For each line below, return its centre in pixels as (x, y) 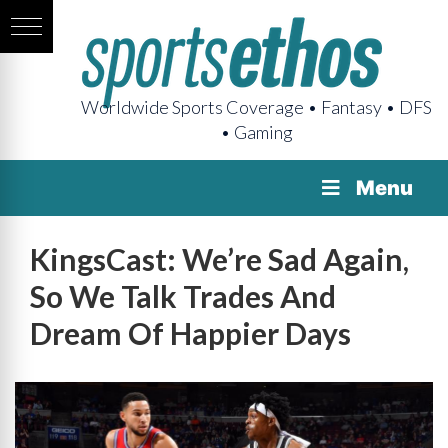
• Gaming (256, 132)
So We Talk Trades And (183, 296)
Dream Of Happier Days (190, 333)
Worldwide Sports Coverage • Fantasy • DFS (256, 107)
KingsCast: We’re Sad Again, (219, 259)
